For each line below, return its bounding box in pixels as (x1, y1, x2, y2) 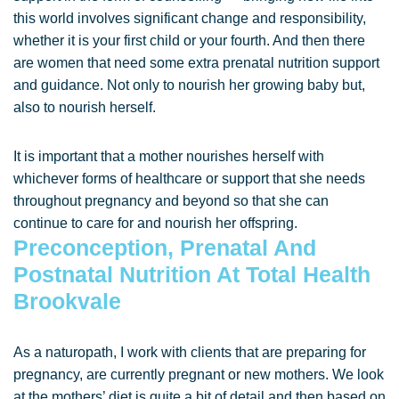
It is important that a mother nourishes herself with (13, 149, 324, 164)
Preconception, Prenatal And (13, 235, 316, 260)
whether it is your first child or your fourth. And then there (13, 33, 365, 48)
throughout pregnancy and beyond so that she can (13, 193, 329, 208)
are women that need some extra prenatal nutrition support (13, 55, 379, 70)
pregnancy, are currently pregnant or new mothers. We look (13, 367, 384, 382)
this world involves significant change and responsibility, (13, 11, 366, 26)
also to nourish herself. (13, 100, 156, 115)
